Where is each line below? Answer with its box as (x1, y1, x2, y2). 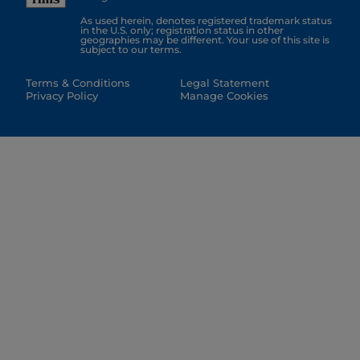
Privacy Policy (26, 90, 98, 103)
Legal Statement (180, 77, 269, 90)
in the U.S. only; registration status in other (80, 24, 284, 37)
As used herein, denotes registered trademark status (80, 14, 332, 27)
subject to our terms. (80, 43, 182, 56)
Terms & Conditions (26, 77, 130, 90)
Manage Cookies (180, 90, 268, 103)
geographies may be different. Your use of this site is (80, 34, 329, 47)
